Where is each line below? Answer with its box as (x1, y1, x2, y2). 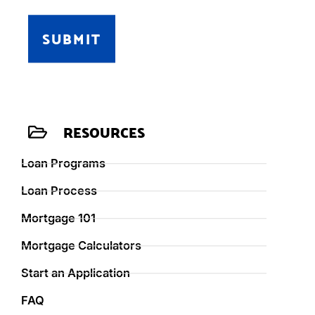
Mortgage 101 (21, 211, 96, 226)
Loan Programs (21, 156, 105, 171)
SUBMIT (42, 25, 101, 53)
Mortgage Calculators (21, 238, 141, 253)
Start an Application (21, 266, 130, 281)
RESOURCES (63, 119, 146, 146)
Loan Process (21, 184, 97, 198)
